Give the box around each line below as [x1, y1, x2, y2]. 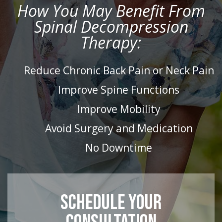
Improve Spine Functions [58, 83, 179, 97]
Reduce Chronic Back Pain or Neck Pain [23, 63, 214, 77]
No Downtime [85, 141, 152, 155]
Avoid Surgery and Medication [45, 121, 193, 135]
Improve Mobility [77, 102, 161, 116]
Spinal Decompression [34, 16, 188, 37]
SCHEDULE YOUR [60, 190, 162, 216]
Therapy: [81, 32, 141, 53]
